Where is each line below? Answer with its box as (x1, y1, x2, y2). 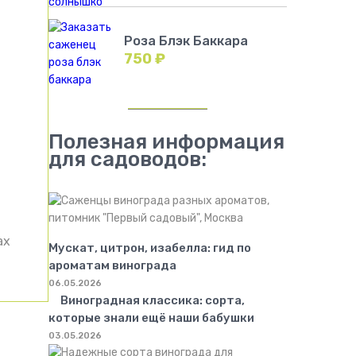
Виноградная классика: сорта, (60, 293, 245, 308)
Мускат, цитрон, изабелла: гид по (48, 241, 251, 255)
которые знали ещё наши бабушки (48, 311, 254, 325)
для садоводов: (48, 147, 207, 172)
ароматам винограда (48, 258, 176, 273)
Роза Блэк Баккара (124, 33, 248, 48)
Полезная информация (48, 130, 284, 154)
